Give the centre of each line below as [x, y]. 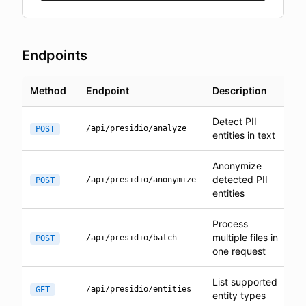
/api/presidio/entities [139, 289]
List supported [245, 282]
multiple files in [245, 237]
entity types [239, 295]
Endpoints [55, 55]
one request [239, 251]
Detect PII [235, 121]
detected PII [240, 179]
